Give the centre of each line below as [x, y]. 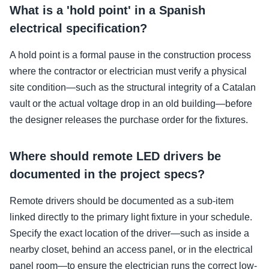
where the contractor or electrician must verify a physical [128, 71]
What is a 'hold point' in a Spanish [107, 10]
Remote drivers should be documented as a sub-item [122, 201]
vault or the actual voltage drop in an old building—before [131, 103]
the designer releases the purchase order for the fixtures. [129, 119]
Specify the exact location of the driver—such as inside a [129, 233]
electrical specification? [78, 28]
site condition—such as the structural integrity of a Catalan [133, 87]
